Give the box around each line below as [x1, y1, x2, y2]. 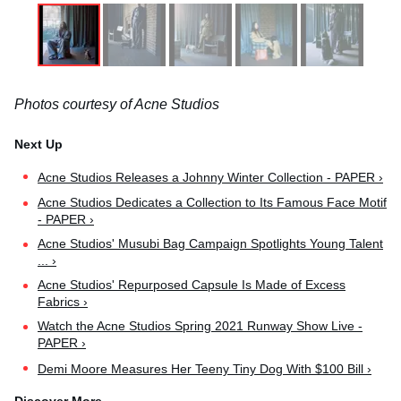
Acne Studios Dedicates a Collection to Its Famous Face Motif [38, 195, 387, 210]
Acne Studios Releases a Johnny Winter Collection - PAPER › [38, 170, 383, 185]
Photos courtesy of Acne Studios [14, 97, 219, 113]
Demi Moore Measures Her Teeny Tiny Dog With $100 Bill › [38, 362, 371, 377]
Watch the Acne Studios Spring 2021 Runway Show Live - [38, 319, 363, 334]
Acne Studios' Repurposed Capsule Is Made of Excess [38, 277, 346, 293]
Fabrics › [38, 294, 88, 310]
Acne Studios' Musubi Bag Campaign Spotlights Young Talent [38, 236, 383, 252]
